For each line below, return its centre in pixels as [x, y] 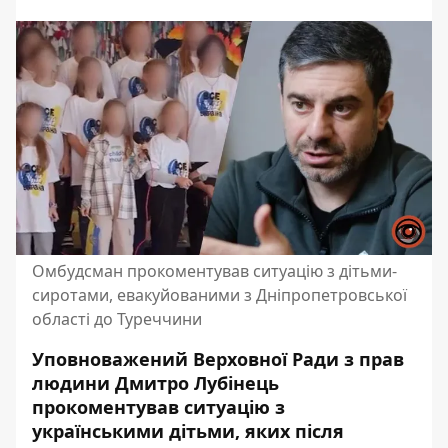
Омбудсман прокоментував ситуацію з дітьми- [214, 271]
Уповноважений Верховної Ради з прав [218, 359]
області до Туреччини [117, 319]
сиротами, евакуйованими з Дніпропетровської [219, 295]
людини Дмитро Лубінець [155, 383]
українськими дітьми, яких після [188, 431]
